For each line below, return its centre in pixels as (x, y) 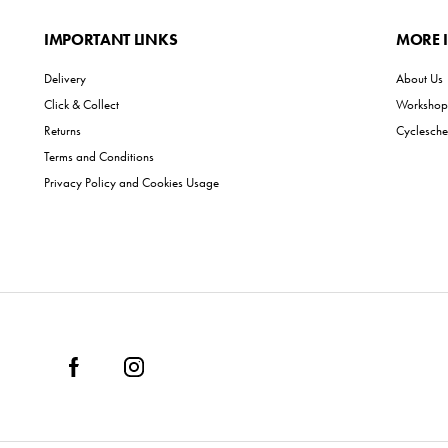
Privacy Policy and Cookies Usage (131, 182)
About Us (419, 78)
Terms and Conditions (99, 156)
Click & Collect (81, 104)
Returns (62, 130)
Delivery (65, 78)
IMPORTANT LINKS (111, 39)
